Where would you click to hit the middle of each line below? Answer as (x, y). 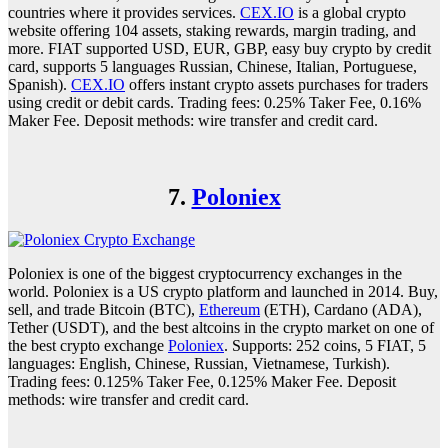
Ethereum (229, 309)
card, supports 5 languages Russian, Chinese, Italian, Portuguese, (212, 66)
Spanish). (39, 84)
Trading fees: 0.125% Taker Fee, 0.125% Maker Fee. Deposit (202, 381)
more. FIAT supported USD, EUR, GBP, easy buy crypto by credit (219, 48)
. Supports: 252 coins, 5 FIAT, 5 (325, 345)
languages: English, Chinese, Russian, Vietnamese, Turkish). (199, 363)
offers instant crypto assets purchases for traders (276, 84)
